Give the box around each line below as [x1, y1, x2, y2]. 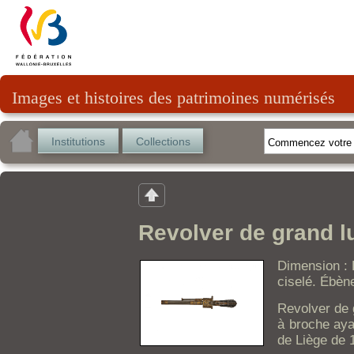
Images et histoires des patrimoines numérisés [12, 88, 335, 107]
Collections [135, 135, 190, 148]
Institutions [51, 135, 105, 148]
